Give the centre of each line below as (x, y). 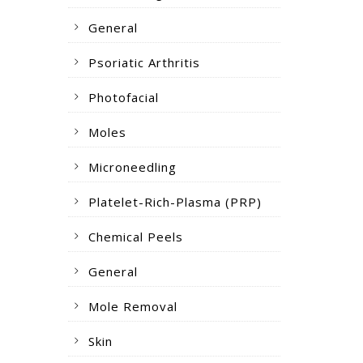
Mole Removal (132, 306)
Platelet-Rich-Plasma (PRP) (175, 202)
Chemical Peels (135, 237)
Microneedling (132, 167)
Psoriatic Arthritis (144, 62)
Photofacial (123, 97)
